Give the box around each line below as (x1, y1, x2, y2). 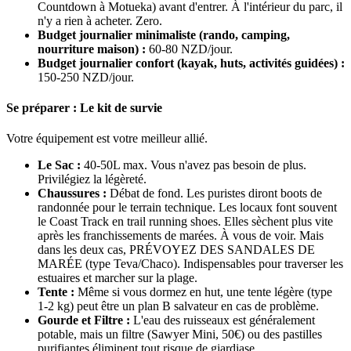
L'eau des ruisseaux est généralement (130, 313, 315, 327)
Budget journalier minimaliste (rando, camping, (38, 27, 290, 42)
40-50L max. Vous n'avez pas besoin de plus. (81, 158, 306, 172)
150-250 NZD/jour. (38, 70, 134, 84)
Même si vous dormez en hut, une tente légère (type (74, 285, 332, 299)
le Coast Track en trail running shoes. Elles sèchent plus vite (38, 215, 333, 229)
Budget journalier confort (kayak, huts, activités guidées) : (38, 56, 345, 70)
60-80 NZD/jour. (146, 42, 233, 56)
